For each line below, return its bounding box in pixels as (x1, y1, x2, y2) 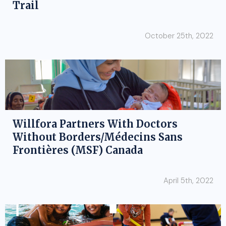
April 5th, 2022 (163, 176, 213, 186)
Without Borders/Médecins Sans (13, 131, 183, 143)
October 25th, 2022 (145, 31, 213, 41)
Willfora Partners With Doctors (13, 118, 178, 130)
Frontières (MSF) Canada (13, 144, 143, 156)
